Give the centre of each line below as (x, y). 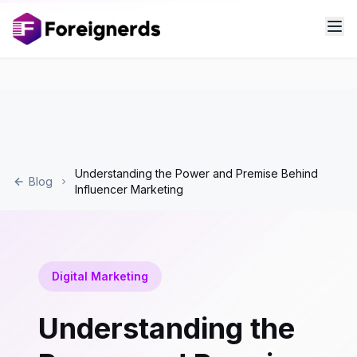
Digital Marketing (100, 276)
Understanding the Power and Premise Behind (197, 173)
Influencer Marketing (129, 189)
